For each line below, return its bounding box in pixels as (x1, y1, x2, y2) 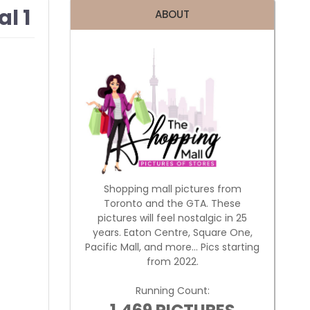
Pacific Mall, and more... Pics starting (85, 239, 259, 254)
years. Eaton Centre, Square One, (92, 225, 253, 239)
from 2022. (146, 254, 199, 268)
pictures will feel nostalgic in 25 (98, 210, 247, 225)
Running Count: (135, 283, 210, 298)
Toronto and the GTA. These (104, 196, 241, 210)
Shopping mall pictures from (103, 181, 241, 196)
